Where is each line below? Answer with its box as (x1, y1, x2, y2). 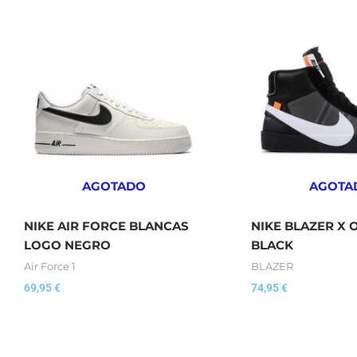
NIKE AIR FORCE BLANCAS (24, 218, 189, 233)
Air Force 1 (24, 261, 76, 273)
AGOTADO (81, 178, 146, 194)
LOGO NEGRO (24, 237, 111, 253)
